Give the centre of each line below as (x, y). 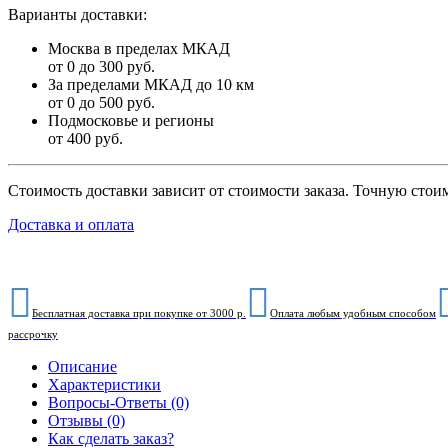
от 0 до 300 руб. (101, 67)
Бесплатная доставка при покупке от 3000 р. (139, 313)
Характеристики (104, 385)
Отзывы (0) (86, 421)
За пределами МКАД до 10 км (151, 85)
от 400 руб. (85, 139)
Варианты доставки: (77, 15)
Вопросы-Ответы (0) (118, 403)
